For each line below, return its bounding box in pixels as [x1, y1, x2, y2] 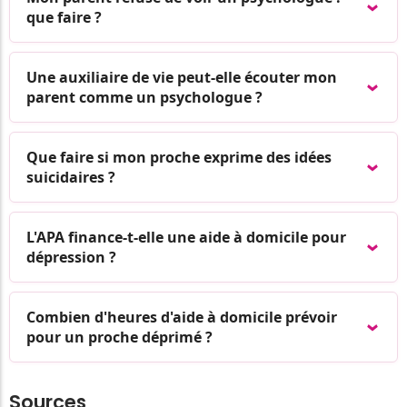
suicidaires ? [26, 166, 115, 187]
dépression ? [26, 246, 116, 267]
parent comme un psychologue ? [26, 86, 263, 107]
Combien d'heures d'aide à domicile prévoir [26, 306, 337, 327]
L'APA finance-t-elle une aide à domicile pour [26, 226, 346, 247]
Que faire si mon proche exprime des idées [26, 146, 332, 167]
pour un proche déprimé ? [26, 326, 213, 347]
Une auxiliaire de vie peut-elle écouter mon [26, 66, 337, 87]
